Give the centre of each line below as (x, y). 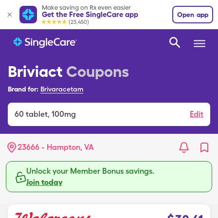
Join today (44, 182)
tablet (37, 114)
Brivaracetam (62, 89)
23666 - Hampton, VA (56, 147)
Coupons (98, 71)
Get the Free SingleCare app (90, 14)
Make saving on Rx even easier (86, 7)
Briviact (35, 71)
